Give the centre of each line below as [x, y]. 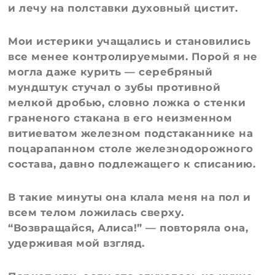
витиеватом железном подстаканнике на [131, 133]
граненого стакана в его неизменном [120, 118]
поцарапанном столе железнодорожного [131, 148]
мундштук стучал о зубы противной [114, 87]
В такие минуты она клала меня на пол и [130, 197]
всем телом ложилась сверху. [96, 212]
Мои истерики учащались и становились [130, 41]
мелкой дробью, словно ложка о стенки [127, 102]
